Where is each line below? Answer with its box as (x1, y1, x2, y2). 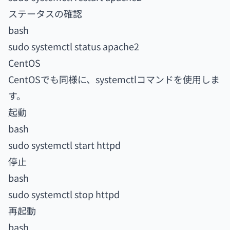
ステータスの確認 (8, 7, 82, 20)
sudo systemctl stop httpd (8, 187, 120, 201)
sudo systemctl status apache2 (8, 40, 139, 53)
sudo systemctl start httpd (8, 138, 121, 151)
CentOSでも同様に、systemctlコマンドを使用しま (8, 72, 220, 86)
